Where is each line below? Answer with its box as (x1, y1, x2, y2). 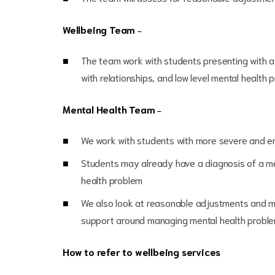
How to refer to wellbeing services (63, 245, 221, 258)
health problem (81, 173, 143, 186)
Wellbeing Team (63, 23, 137, 36)
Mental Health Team (63, 103, 158, 115)
